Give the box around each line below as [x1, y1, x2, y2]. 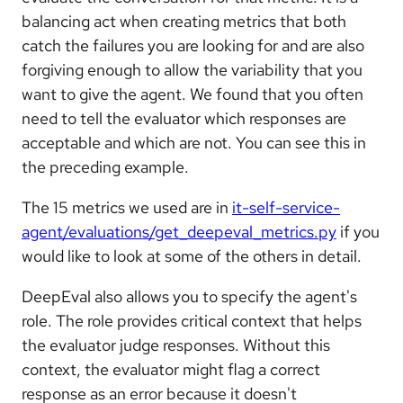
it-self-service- [232, 196, 340, 218]
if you [336, 220, 380, 242]
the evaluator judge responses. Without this [22, 334, 330, 355]
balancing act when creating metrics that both [22, 10, 346, 31]
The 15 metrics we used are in [22, 196, 232, 218]
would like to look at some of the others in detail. [22, 245, 362, 266]
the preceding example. [22, 156, 189, 177]
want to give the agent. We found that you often [22, 83, 363, 104]
